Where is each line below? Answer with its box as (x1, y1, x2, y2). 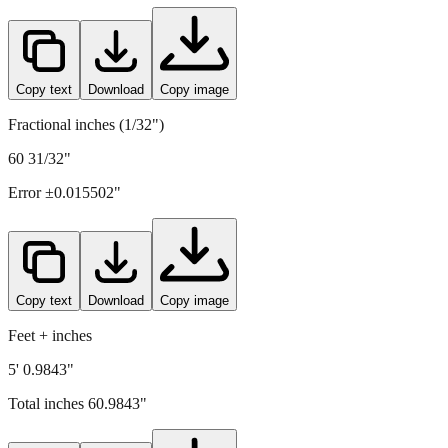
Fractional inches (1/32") (8, 150, 164, 168)
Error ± (8, 218, 54, 236)
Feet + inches (8, 361, 92, 379)
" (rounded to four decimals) (137, 7, 315, 25)
